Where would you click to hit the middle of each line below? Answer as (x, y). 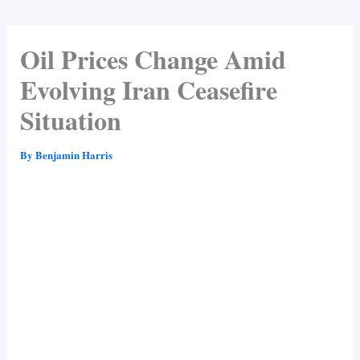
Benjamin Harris (74, 154)
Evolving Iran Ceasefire (148, 89)
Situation (70, 120)
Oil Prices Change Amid (153, 59)
